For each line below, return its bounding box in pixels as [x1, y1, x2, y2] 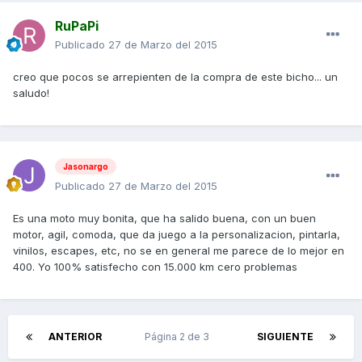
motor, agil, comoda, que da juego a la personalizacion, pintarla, [13, 227, 340, 241]
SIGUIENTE [257, 330, 314, 343]
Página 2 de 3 [145, 330, 214, 343]
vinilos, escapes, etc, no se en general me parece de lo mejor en [13, 243, 344, 257]
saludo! [13, 86, 49, 100]
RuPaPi [55, 18, 99, 35]
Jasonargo [63, 161, 108, 171]
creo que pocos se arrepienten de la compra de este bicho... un [13, 70, 338, 84]
